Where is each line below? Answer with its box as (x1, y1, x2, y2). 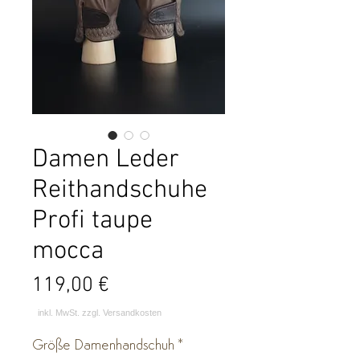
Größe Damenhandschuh (32, 337, 174, 354)
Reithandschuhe (32, 174, 207, 206)
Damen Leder (32, 144, 179, 175)
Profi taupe (32, 205, 153, 236)
